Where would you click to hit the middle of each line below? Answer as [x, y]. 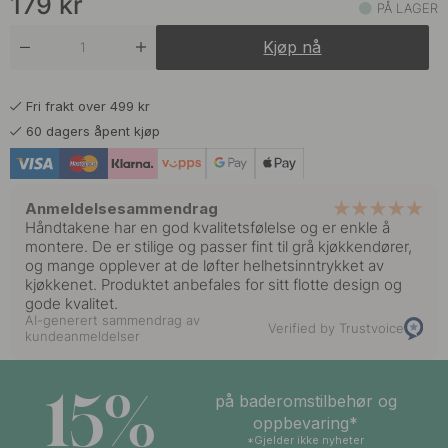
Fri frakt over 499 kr [88, 105]
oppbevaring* [306, 422]
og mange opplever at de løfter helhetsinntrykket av [204, 265]
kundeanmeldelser [82, 336]
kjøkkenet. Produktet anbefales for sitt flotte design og [213, 284]
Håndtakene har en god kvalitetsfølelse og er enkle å [207, 227]
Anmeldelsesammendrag [121, 208]
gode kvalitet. [71, 303]
